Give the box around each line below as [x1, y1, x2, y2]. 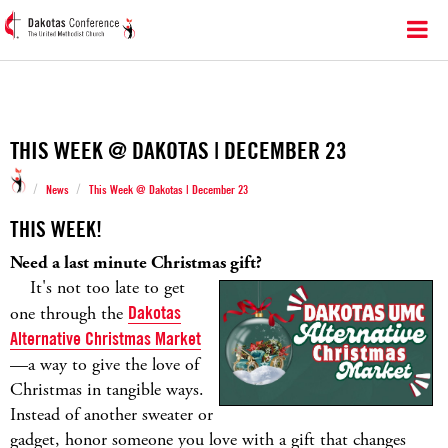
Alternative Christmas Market [10, 328, 201, 349]
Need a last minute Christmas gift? [10, 251, 262, 274]
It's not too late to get [10, 276, 185, 299]
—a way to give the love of [10, 353, 199, 376]
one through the [10, 302, 128, 325]
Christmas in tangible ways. [10, 378, 204, 401]
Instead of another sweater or [10, 403, 213, 426]
